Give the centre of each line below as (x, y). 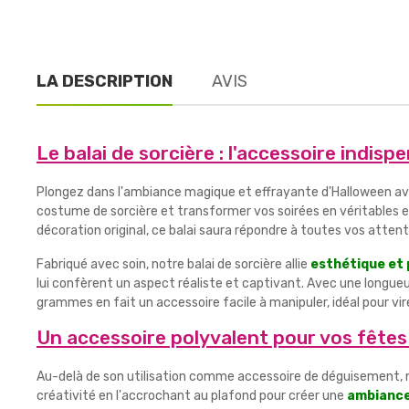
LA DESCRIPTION (105, 81)
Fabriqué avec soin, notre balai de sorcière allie (173, 264)
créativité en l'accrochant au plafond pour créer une (192, 396)
